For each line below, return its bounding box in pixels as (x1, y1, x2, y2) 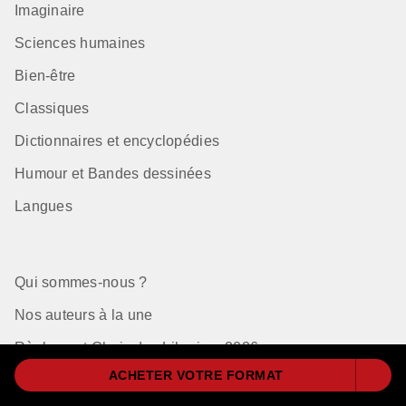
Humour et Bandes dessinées (14, 165, 212, 181)
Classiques (14, 100, 90, 116)
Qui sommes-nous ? (14, 274, 148, 290)
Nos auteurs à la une (14, 306, 153, 323)
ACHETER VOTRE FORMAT (108, 368, 284, 382)
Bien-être (14, 67, 76, 83)
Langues (14, 198, 72, 214)
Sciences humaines (14, 34, 146, 51)
